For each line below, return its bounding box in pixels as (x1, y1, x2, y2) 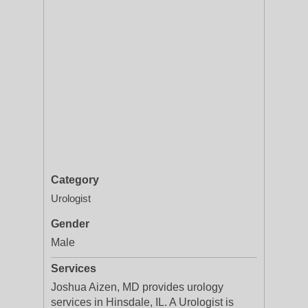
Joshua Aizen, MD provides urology (51, 281, 223, 293)
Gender (51, 218, 89, 230)
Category (51, 174, 99, 186)
